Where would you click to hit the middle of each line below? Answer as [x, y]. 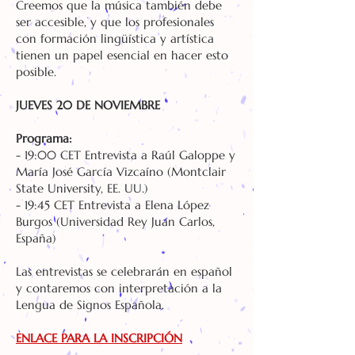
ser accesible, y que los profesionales [115, 22]
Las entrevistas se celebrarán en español [124, 271]
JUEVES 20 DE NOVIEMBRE [88, 105]
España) [36, 238]
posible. [36, 72]
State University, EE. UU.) [82, 188]
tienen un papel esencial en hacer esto [122, 55]
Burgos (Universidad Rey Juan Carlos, [115, 221]
